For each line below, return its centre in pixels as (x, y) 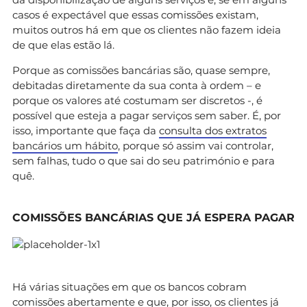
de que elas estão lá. (63, 45)
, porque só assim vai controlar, (196, 145)
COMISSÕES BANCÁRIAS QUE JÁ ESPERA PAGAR (153, 217)
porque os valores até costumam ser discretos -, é (137, 100)
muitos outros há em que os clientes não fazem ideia (147, 29)
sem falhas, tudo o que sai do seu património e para (144, 160)
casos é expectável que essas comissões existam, (135, 14)
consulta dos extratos (213, 130)
